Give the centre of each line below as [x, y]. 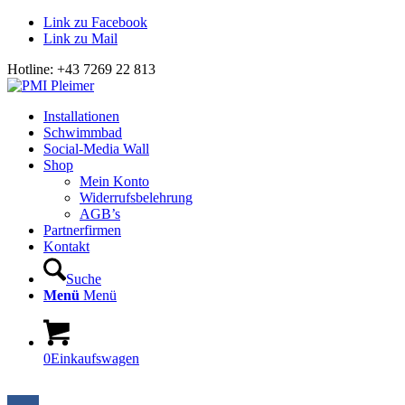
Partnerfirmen [82, 230]
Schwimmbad [83, 132]
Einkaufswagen [95, 358]
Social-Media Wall [96, 149]
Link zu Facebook [95, 22]
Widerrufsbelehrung [136, 198]
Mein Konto [114, 181]
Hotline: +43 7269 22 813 [81, 69]
